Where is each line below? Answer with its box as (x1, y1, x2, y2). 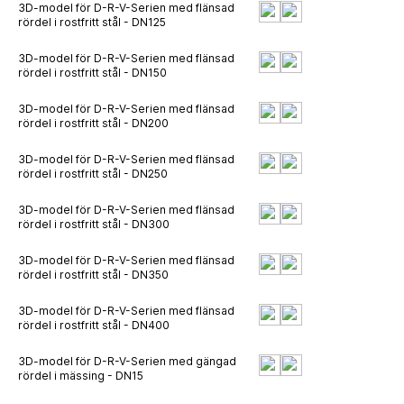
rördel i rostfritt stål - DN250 (18, 167, 168, 180)
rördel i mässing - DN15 (18, 369, 143, 382)
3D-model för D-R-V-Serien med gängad (18, 354, 236, 368)
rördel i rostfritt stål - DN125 (18, 15, 166, 29)
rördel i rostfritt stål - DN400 (18, 318, 170, 332)
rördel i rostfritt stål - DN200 (18, 116, 169, 130)
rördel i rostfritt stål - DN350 (18, 268, 169, 281)
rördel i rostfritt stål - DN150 (18, 66, 167, 79)
